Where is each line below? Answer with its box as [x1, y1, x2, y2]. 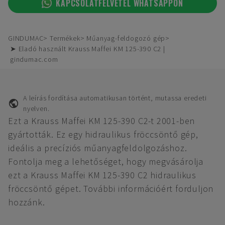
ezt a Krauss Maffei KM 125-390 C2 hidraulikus [8, 169, 196, 181]
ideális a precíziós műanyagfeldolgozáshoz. [8, 142, 187, 154]
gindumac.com [10, 55, 58, 64]
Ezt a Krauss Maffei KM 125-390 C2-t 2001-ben [8, 115, 195, 127]
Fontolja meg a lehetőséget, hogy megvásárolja [8, 156, 204, 167]
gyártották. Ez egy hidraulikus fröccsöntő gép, [8, 129, 198, 140]
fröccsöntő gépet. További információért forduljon [8, 183, 214, 194]
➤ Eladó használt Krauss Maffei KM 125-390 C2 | [10, 44, 165, 53]
